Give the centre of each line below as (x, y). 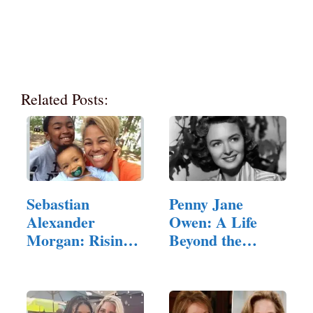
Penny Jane (206, 203)
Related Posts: (65, 99)
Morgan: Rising (79, 240)
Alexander (61, 221)
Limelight (201, 258)
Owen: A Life (213, 221)
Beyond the (205, 240)
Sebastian (58, 203)
